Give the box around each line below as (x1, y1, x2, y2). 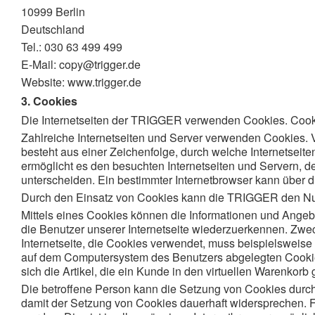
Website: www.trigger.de (21, 74, 141, 90)
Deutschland (21, 21, 84, 37)
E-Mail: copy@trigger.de (21, 56, 141, 72)
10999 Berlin (21, 4, 85, 20)
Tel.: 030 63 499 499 (21, 39, 122, 55)
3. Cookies (21, 93, 77, 109)
